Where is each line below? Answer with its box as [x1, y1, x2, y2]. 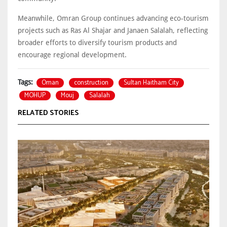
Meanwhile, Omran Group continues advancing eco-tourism [18, 14, 209, 23]
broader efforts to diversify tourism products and [18, 39, 177, 47]
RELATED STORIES [18, 107, 79, 120]
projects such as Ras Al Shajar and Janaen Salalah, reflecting [18, 26, 208, 35]
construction [74, 78, 108, 89]
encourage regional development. [18, 51, 129, 59]
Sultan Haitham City [124, 78, 179, 89]
